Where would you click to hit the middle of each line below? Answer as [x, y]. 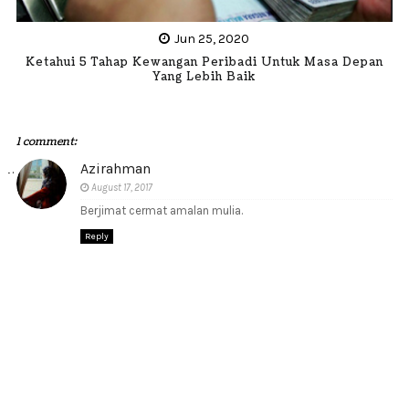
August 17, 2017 [121, 188]
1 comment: [46, 142]
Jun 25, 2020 [212, 38]
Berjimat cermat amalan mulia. [161, 210]
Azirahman [115, 168]
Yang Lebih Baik [204, 77]
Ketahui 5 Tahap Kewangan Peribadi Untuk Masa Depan [204, 62]
